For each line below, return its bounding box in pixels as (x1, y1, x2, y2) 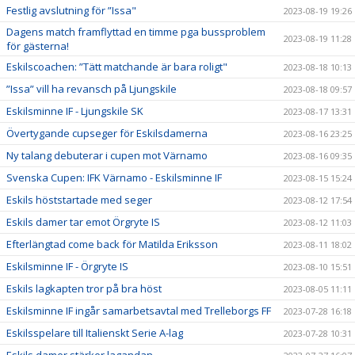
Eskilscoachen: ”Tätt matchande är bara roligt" (6, 59, 227, 74)
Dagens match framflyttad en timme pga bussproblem (6, 24, 265, 39)
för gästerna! (6, 38, 69, 53)
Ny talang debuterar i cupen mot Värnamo (6, 147, 208, 162)
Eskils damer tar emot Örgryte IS (6, 214, 160, 229)
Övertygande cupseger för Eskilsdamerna (6, 125, 208, 140)
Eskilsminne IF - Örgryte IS (6, 258, 128, 273)
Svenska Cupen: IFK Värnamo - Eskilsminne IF (6, 170, 222, 185)
